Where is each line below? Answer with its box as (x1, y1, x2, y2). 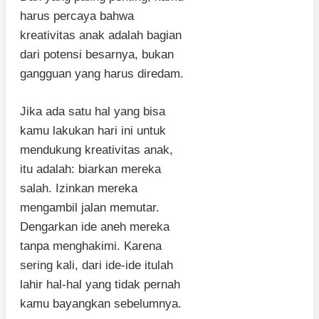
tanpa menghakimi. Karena (20, 239, 162, 253)
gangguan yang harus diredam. (20, 67, 184, 81)
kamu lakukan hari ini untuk (20, 123, 166, 137)
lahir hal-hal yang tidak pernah (20, 277, 180, 291)
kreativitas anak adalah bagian (20, 28, 182, 43)
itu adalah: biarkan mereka (20, 162, 161, 176)
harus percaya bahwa (20, 9, 134, 23)
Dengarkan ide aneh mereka (20, 219, 169, 234)
